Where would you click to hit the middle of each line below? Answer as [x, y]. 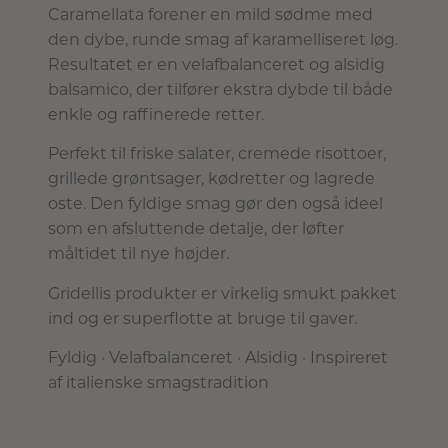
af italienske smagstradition [158, 383]
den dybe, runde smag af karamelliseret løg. [223, 39]
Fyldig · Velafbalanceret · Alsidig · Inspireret [218, 358]
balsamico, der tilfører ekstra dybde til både [220, 89]
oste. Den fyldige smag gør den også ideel [215, 204]
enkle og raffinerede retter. [156, 114]
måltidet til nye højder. [138, 254]
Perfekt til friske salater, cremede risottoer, [217, 154]
